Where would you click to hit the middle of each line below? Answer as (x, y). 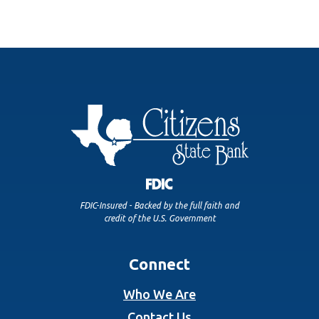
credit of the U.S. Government (159, 219)
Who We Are (159, 294)
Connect (159, 264)
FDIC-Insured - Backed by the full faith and (159, 206)
